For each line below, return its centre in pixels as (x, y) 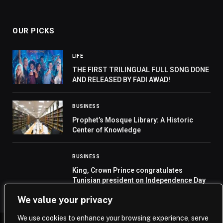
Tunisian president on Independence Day (139, 180)
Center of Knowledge (107, 130)
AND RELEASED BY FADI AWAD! (121, 80)
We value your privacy (65, 200)
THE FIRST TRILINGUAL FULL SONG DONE (141, 70)
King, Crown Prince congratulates (127, 170)
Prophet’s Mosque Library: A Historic (133, 120)
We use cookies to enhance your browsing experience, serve (113, 218)
